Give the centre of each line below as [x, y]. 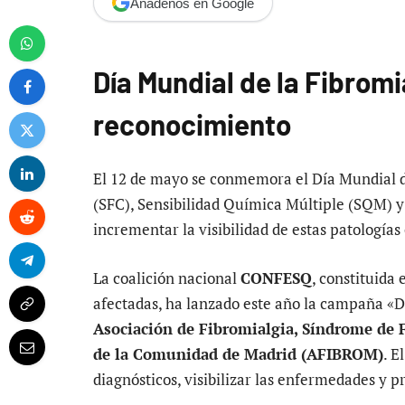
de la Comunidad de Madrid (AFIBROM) [238, 354]
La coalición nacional [167, 278]
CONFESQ [276, 278]
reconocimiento [192, 124]
